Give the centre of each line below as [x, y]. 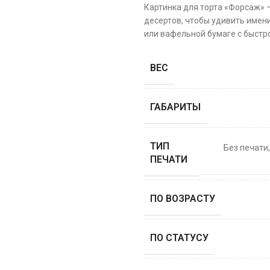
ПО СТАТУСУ [179, 238]
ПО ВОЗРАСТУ [183, 199]
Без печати [246, 147]
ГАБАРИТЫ [175, 107]
